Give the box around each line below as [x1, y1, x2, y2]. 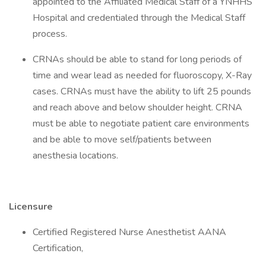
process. [33, 27, 74, 40]
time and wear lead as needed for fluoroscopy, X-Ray [33, 69, 252, 82]
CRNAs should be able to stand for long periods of [33, 53, 242, 66]
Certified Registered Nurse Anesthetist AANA [33, 226, 226, 239]
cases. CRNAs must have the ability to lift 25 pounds [33, 85, 251, 98]
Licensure [9, 200, 55, 213]
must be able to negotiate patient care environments [33, 117, 249, 130]
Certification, [33, 242, 88, 255]
